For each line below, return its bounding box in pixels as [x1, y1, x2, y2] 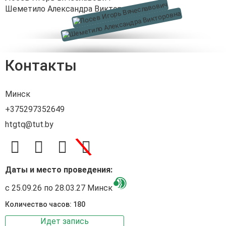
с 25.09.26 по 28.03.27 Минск [5, 183, 112, 193]
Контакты [5, 56, 77, 74]
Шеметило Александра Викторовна [5, 4, 140, 14]
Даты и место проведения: [5, 164, 112, 175]
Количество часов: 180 [5, 200, 85, 208]
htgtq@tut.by [5, 119, 53, 129]
